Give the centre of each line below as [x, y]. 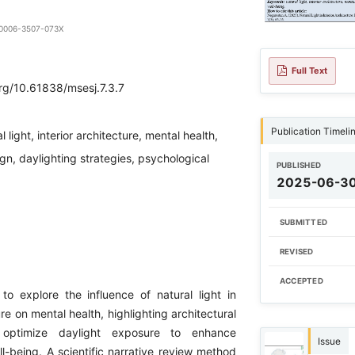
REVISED [296, 251]
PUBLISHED [299, 165]
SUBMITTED [303, 222]
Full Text [310, 71]
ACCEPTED [301, 281]
